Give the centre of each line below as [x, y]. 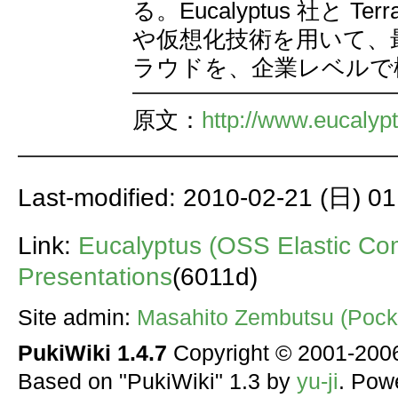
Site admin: [77, 317]
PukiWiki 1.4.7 [92, 353]
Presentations [95, 276]
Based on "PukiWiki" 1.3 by [157, 381]
